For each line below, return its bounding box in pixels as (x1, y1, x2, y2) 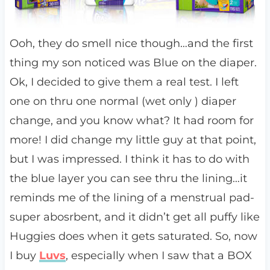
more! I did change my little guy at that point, (9, 133, 256, 147)
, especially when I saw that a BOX (65, 249, 252, 263)
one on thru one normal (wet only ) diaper (9, 95, 236, 108)
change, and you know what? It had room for (9, 114, 254, 128)
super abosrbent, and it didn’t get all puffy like (9, 210, 260, 224)
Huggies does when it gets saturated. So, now (9, 230, 257, 243)
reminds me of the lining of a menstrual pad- (9, 191, 254, 205)
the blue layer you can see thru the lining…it (9, 172, 247, 186)
